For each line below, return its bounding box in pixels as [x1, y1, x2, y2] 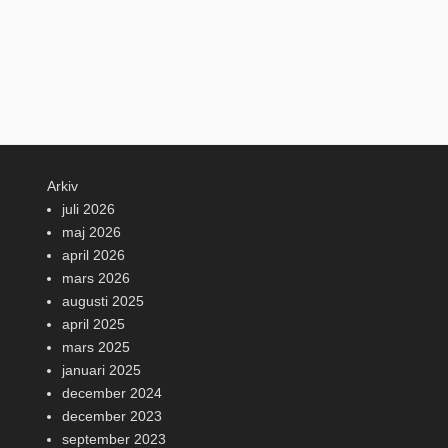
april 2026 [62, 247, 125, 263]
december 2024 [62, 385, 162, 401]
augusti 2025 [62, 293, 144, 309]
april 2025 [62, 316, 125, 332]
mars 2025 [62, 339, 130, 355]
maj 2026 [62, 224, 121, 240]
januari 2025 [62, 362, 141, 378]
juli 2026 [62, 201, 115, 217]
